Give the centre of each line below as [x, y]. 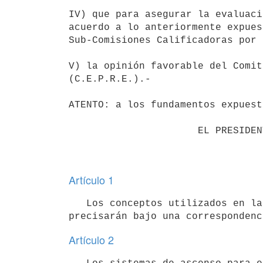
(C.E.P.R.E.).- [110, 79]
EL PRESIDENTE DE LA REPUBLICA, [133, 131]
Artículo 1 [91, 180]
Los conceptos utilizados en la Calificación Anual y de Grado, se [77, 203]
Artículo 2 [91, 240]
